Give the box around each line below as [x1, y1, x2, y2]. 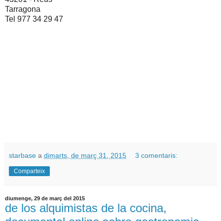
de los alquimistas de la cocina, [5, 201, 167, 215]
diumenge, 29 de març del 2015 [5, 195, 85, 202]
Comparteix [14, 168, 45, 175]
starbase [9, 151, 36, 160]
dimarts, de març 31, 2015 [44, 151, 126, 160]
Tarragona [5, 5, 40, 14]
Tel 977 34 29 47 [5, 15, 63, 24]
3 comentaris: [135, 151, 178, 160]
